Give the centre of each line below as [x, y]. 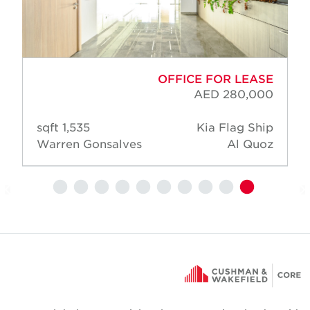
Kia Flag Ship [244, 127]
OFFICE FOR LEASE [225, 79]
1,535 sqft [85, 127]
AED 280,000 [243, 94]
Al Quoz [259, 144]
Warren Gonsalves [98, 144]
